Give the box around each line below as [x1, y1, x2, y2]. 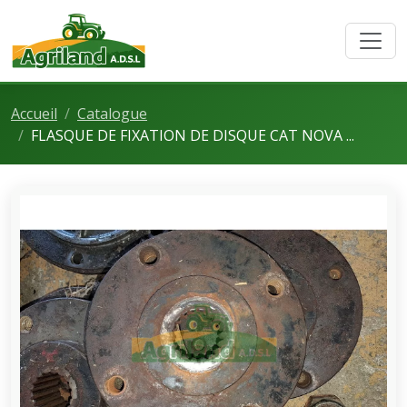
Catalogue [77, 104, 147, 124]
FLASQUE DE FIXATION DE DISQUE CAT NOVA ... [31, 125, 354, 145]
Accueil [11, 104, 57, 124]
